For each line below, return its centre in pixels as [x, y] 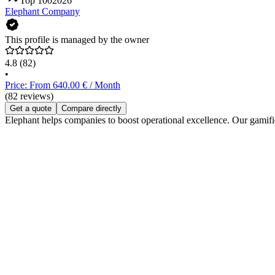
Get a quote [31, 109]
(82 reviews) [29, 96]
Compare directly [91, 109]
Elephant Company [42, 12]
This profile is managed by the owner [77, 40]
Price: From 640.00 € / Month [63, 85]
